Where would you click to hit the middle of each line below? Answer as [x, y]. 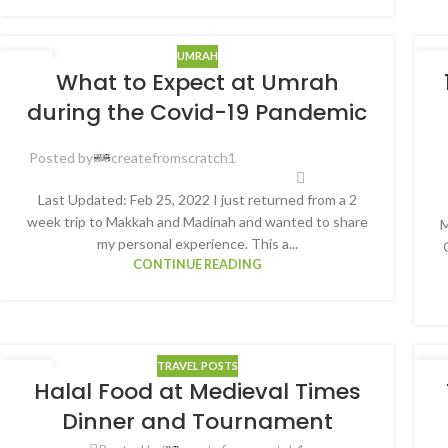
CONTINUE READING [197, 265]
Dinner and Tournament [197, 422]
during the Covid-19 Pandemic [197, 112]
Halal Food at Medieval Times [197, 392]
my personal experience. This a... [197, 244]
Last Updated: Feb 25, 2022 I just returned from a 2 [197, 200]
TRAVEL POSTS [197, 365]
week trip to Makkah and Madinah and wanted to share [197, 222]
